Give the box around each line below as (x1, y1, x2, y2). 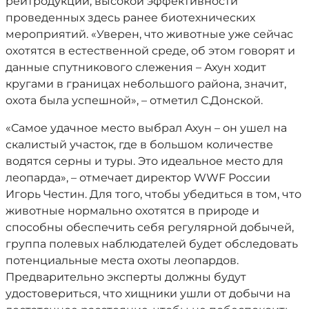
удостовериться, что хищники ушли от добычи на (6, 287, 290, 300)
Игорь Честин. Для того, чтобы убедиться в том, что (6, 188, 301, 201)
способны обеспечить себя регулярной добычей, (6, 221, 294, 234)
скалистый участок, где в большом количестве (6, 138, 273, 151)
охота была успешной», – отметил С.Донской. (6, 94, 263, 107)
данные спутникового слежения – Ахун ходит (6, 61, 266, 74)
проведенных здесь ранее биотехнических (6, 11, 255, 24)
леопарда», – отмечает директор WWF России (6, 171, 270, 184)
